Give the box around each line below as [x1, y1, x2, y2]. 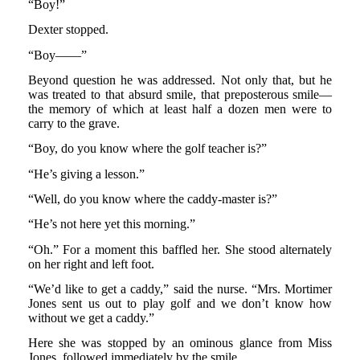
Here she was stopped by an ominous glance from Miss [27, 336, 333, 350]
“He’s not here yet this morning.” [27, 217, 195, 231]
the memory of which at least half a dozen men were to [27, 102, 333, 117]
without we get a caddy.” [27, 310, 154, 325]
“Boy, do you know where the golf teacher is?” [27, 141, 267, 156]
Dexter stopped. [27, 22, 108, 37]
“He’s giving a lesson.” [27, 166, 145, 181]
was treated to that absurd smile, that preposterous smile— [27, 88, 333, 102]
